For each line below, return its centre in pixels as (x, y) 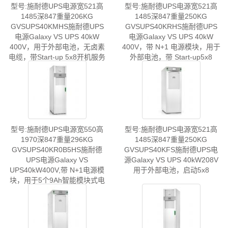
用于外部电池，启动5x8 (171, 170)
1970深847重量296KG (57, 140)
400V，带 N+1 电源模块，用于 (171, 47)
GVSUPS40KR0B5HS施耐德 (57, 150)
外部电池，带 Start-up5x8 (171, 57)
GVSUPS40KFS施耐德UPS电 (171, 150)
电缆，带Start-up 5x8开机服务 (57, 57)
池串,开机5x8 (57, 191)
